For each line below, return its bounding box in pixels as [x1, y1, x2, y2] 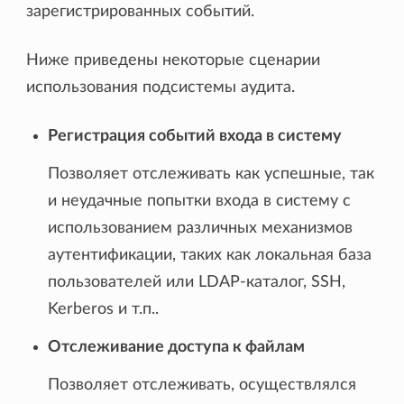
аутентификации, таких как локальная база [48, 247, 372, 264]
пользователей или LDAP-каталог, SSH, [48, 274, 346, 291]
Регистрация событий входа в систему [48, 128, 343, 145]
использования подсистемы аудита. [26, 79, 296, 96]
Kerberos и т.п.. [48, 301, 160, 318]
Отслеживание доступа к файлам [48, 339, 306, 356]
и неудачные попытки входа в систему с [48, 193, 352, 210]
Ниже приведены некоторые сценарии [26, 52, 321, 69]
